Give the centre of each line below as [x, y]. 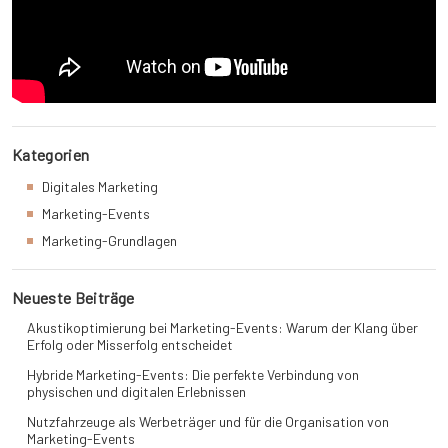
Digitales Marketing [100, 187]
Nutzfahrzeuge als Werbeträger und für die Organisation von [208, 422]
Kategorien [51, 155]
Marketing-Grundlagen [109, 241]
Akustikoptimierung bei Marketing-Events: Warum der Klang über [222, 328]
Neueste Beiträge [73, 298]
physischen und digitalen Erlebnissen [136, 392]
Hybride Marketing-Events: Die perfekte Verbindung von [193, 375]
